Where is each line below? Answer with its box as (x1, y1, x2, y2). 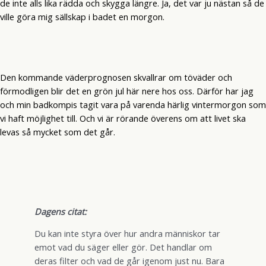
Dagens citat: (34, 205, 87, 217)
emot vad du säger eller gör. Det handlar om (34, 241, 212, 254)
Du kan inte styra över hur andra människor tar (34, 227, 220, 240)
